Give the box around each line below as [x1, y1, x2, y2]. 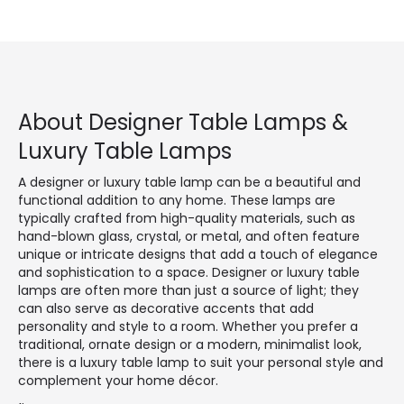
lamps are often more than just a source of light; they [18, 281, 359, 300]
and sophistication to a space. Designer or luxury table [18, 263, 360, 282]
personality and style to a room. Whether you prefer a [18, 317, 358, 336]
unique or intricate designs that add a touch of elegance [18, 245, 378, 264]
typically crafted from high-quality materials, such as [18, 209, 355, 228]
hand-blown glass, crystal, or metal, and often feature [18, 227, 360, 246]
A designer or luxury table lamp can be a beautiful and [18, 173, 361, 192]
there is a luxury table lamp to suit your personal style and [18, 353, 383, 372]
